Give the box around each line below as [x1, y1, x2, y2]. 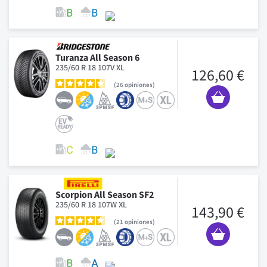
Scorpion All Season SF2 [55, 188, 154, 201]
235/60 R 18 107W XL [55, 198, 127, 211]
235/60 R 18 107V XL [55, 61, 125, 74]
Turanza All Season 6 [55, 51, 139, 64]
